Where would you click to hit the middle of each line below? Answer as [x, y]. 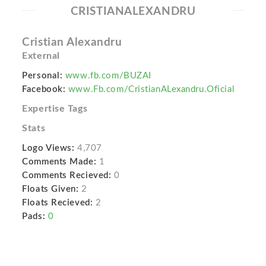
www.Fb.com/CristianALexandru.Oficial [151, 89]
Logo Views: [48, 148]
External [41, 56]
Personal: [42, 76]
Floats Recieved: [58, 203]
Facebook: [44, 89]
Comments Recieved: [67, 175]
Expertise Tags [55, 109]
